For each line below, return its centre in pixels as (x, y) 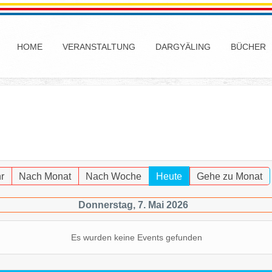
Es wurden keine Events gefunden (137, 237)
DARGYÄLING (183, 47)
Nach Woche (113, 176)
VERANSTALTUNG (99, 47)
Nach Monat (45, 176)
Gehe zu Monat (229, 176)
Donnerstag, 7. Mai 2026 (133, 205)
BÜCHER (248, 47)
